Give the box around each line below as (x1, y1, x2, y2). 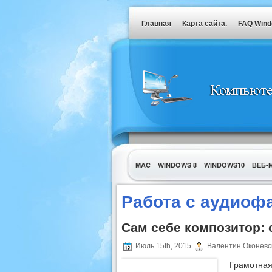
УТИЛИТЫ (135, 180, 169, 189)
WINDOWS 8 (157, 160, 197, 169)
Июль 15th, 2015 (133, 242, 193, 251)
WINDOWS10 (203, 160, 245, 169)
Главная (141, 19, 171, 28)
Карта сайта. (182, 19, 227, 28)
